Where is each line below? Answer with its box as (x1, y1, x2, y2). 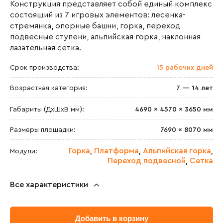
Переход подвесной (108, 157, 186, 165)
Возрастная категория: (10, 85, 88, 92)
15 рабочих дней (156, 64, 213, 71)
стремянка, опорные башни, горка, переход (10, 22, 180, 30)
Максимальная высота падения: (10, 201, 114, 208)
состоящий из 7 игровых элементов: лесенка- (10, 11, 186, 19)
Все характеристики (10, 181, 88, 189)
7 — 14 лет (176, 85, 213, 92)
